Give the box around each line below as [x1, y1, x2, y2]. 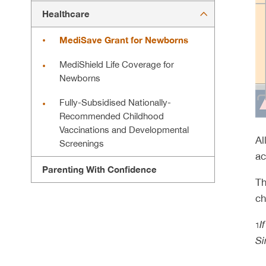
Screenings [59, 138, 104, 149]
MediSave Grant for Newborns [59, 35, 188, 46]
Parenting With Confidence [42, 164, 157, 175]
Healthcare [42, 9, 90, 20]
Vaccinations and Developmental [59, 125, 189, 135]
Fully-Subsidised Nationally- [59, 97, 171, 108]
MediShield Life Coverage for [59, 59, 174, 70]
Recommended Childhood [59, 111, 164, 122]
